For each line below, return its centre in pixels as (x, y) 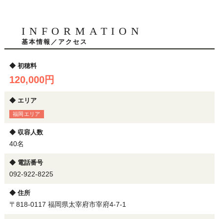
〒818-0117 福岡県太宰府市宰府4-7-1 (67, 205)
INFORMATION (82, 31)
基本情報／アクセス (54, 42)
